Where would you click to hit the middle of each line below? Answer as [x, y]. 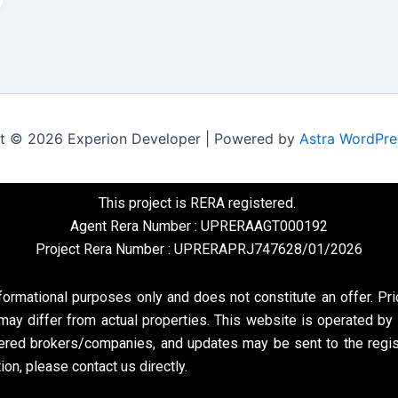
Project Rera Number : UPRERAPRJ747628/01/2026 [199, 250]
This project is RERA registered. [199, 203]
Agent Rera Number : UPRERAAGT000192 [199, 227]
